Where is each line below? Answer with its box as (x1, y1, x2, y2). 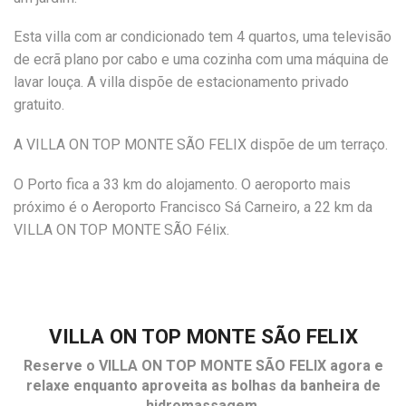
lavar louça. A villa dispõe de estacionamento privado (14, 73, 349, 92)
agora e (325, 357, 383, 375)
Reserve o (23, 357, 99, 375)
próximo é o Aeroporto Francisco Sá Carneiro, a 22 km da (14, 198, 372, 216)
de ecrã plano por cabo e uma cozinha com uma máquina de (14, 51, 389, 69)
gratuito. (14, 96, 64, 114)
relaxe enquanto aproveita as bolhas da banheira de (25, 377, 381, 395)
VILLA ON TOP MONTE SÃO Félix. (14, 220, 229, 238)
